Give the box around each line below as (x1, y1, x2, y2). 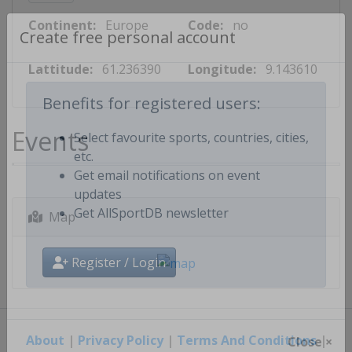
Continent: (28, 16, 96, 34)
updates (74, 200, 122, 218)
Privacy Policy (77, 331, 163, 349)
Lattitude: (28, 60, 93, 78)
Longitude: (188, 60, 256, 78)
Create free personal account (20, 42, 236, 64)
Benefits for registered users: (42, 108, 261, 130)
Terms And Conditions (176, 331, 317, 349)
